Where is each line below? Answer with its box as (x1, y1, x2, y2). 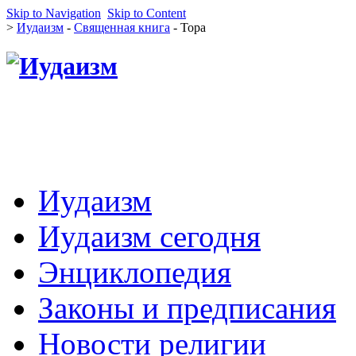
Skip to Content (107, 6, 186, 20)
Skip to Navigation (6, 6, 101, 20)
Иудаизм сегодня (38, 219, 261, 253)
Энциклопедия (38, 254, 231, 289)
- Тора (170, 21, 206, 34)
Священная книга (74, 21, 170, 34)
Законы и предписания (38, 290, 336, 325)
